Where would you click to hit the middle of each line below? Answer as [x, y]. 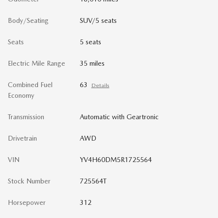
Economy [21, 95]
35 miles [92, 63]
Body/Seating [28, 20]
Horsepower [27, 202]
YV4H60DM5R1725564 [116, 159]
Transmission [26, 117]
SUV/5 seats [98, 20]
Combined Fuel [30, 84]
